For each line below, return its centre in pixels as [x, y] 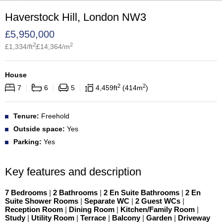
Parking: [28, 142]
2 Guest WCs [158, 201]
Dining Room [92, 209]
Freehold [55, 116]
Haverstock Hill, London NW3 [76, 17]
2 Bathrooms [75, 193]
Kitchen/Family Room [158, 209]
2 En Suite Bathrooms [141, 193]
